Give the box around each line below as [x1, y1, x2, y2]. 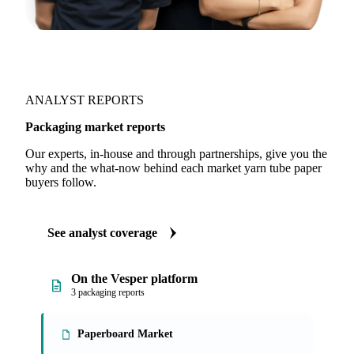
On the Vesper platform [71, 272, 198, 285]
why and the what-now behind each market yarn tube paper [25, 161, 322, 175]
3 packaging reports [71, 287, 145, 298]
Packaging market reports [25, 120, 165, 134]
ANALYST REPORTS [25, 93, 144, 107]
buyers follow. [25, 175, 96, 189]
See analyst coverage [47, 226, 157, 239]
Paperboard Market [77, 328, 173, 340]
